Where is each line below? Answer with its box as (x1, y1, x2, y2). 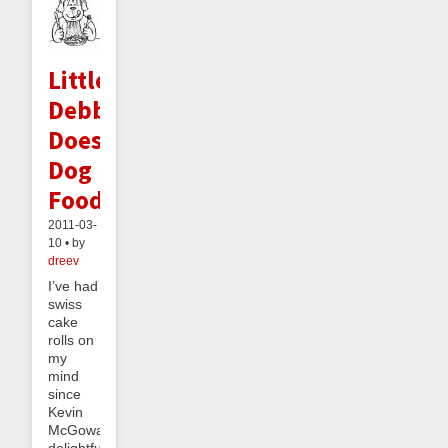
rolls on (48, 331, 94, 348)
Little (48, 63, 108, 96)
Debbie (48, 93, 127, 126)
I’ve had (48, 277, 98, 294)
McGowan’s (48, 421, 122, 438)
